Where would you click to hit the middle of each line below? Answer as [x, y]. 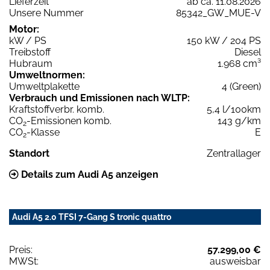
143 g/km [239, 121]
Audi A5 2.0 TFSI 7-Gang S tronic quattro [92, 217]
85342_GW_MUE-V [218, 13]
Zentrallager [234, 153]
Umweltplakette [44, 86]
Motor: [24, 29]
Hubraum [31, 63]
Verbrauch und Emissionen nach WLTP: [99, 98]
